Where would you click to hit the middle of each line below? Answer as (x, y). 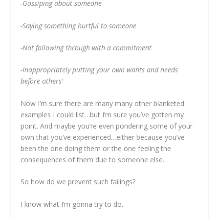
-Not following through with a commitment (86, 48)
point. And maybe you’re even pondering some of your (107, 126)
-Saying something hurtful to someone (79, 25)
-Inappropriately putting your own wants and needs (99, 70)
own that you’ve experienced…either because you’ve (103, 137)
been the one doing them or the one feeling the (96, 148)
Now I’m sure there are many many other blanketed (103, 103)
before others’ (42, 81)
